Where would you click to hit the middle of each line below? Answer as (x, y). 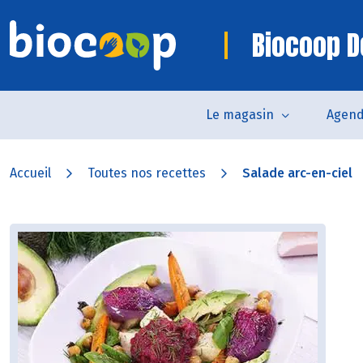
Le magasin (239, 115)
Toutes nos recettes (147, 173)
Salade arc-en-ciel (297, 173)
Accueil (30, 173)
